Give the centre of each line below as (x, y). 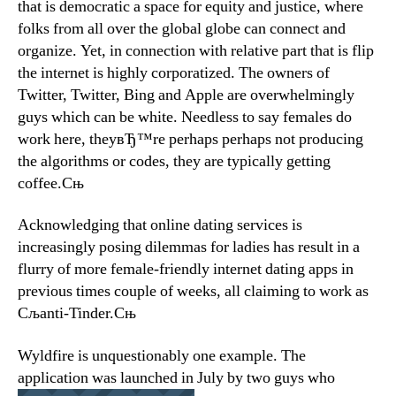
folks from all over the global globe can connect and (182, 28)
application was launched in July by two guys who (176, 377)
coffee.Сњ (51, 183)
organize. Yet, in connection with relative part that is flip (196, 50)
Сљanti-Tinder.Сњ (77, 314)
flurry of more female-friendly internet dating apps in (186, 270)
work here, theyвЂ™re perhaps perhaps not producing (190, 139)
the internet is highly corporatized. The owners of (174, 72)
